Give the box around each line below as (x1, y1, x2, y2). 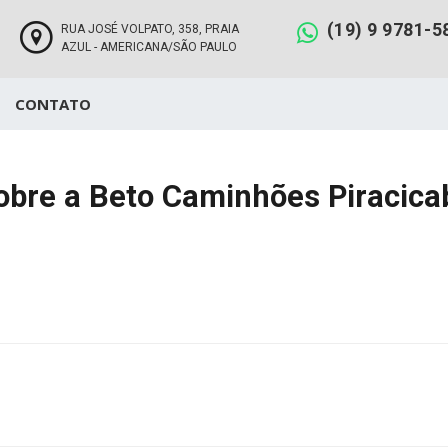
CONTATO (15, 94, 91, 114)
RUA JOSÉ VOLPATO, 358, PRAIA (60, 22, 239, 36)
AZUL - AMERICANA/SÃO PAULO (60, 40, 237, 54)
